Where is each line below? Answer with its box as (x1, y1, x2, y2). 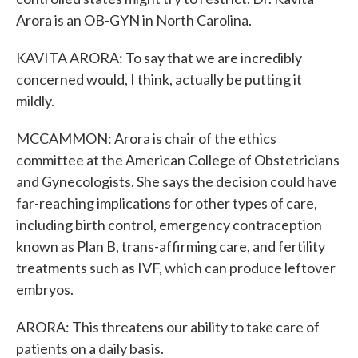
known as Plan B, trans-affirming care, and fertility (16, 237, 325, 255)
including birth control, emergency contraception (16, 216, 322, 233)
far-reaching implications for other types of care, (16, 194, 317, 212)
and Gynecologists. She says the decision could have (16, 173, 337, 190)
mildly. (16, 92, 54, 109)
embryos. (16, 280, 74, 298)
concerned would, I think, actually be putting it (16, 70, 302, 88)
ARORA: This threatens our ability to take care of (16, 318, 320, 336)
